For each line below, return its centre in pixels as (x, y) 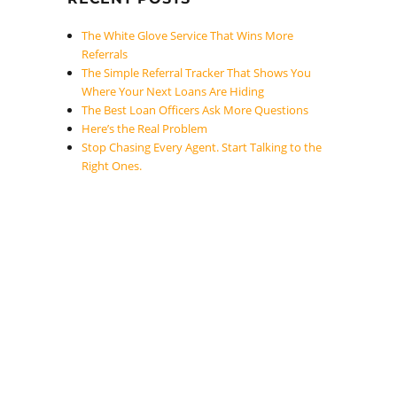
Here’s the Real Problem (145, 128)
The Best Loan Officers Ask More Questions (195, 110)
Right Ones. (112, 166)
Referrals (105, 54)
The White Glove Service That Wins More (188, 35)
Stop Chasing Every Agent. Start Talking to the (202, 147)
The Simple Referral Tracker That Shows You (197, 73)
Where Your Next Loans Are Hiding (173, 91)
